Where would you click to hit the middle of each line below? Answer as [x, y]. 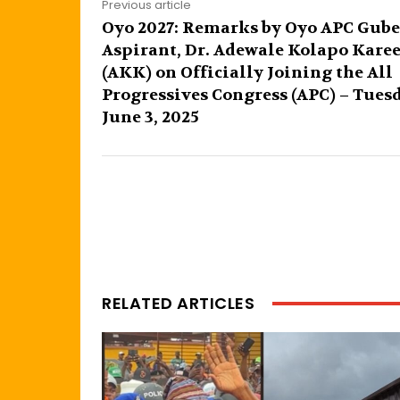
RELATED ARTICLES [178, 303]
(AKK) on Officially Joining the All [247, 72]
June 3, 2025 [150, 117]
